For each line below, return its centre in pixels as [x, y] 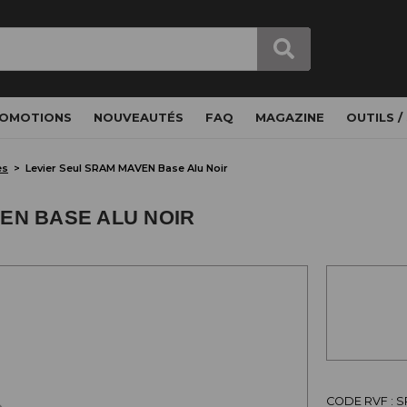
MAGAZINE [290, 117]
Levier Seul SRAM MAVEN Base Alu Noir [127, 168]
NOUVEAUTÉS [139, 117]
